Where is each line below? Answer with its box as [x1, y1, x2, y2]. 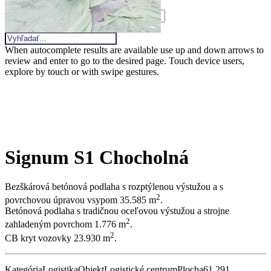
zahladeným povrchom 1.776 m [5, 219, 126, 230]
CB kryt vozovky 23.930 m [5, 233, 110, 243]
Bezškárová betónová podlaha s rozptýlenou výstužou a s [5, 181, 223, 192]
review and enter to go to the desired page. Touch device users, [5, 56, 244, 66]
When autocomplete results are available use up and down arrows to [5, 45, 264, 55]
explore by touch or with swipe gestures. [5, 67, 159, 77]
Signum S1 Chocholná [5, 146, 189, 168]
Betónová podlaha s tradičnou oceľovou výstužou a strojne [5, 206, 229, 217]
